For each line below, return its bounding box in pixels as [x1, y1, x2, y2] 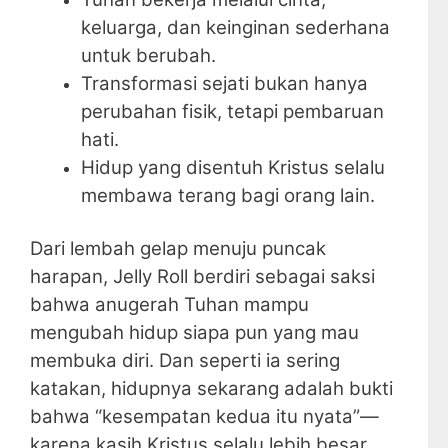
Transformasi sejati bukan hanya [81, 71, 368, 95]
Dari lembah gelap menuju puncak [30, 237, 326, 261]
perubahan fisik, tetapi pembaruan [81, 99, 384, 123]
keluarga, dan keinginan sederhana [81, 15, 390, 39]
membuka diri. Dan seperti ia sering [30, 349, 340, 373]
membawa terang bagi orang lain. [81, 183, 375, 207]
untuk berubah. [81, 43, 216, 67]
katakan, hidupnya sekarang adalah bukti [30, 377, 393, 401]
